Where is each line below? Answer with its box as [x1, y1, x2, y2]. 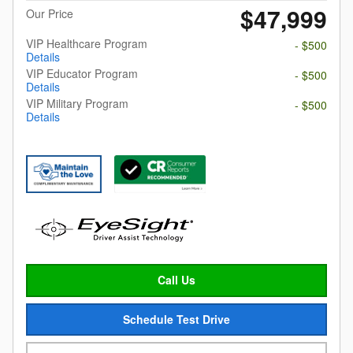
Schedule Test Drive [123, 310, 230, 327]
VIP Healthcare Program [26, 35, 147, 51]
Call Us [158, 272, 195, 288]
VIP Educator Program [26, 65, 138, 81]
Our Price [26, 6, 73, 21]
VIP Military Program [26, 95, 128, 111]
